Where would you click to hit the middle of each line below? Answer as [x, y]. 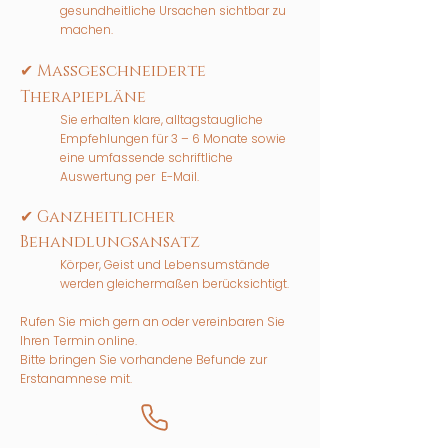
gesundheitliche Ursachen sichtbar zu [173, 10]
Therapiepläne [83, 97]
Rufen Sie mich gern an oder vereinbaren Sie [152, 321]
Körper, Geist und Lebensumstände [165, 264]
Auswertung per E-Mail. [129, 176]
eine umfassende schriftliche [146, 157]
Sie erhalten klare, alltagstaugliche [161, 119]
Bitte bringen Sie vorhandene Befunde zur [143, 359]
